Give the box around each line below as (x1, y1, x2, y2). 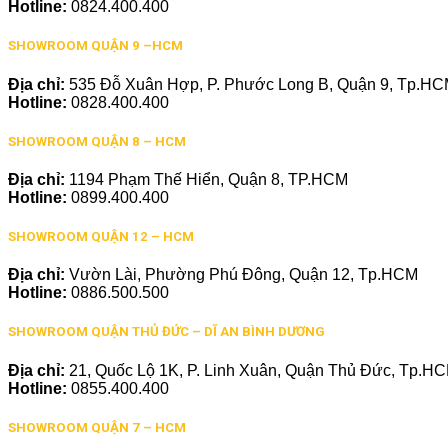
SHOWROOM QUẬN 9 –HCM (8, 38, 183, 54)
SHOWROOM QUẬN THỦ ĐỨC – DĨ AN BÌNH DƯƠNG (8, 324, 325, 340)
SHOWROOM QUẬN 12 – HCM (8, 229, 194, 245)
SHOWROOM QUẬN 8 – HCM (8, 133, 186, 149)
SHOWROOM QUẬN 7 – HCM (8, 419, 186, 435)
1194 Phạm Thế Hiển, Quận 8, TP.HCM (69, 170, 348, 188)
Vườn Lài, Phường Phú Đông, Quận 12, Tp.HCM (69, 266, 418, 284)
